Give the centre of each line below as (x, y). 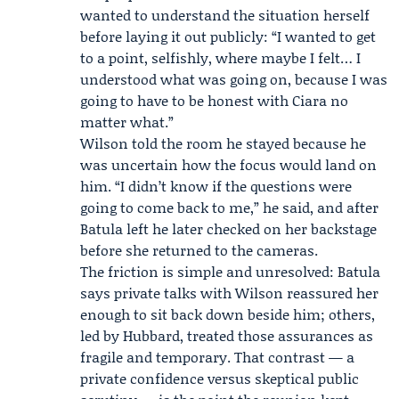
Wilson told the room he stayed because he (223, 143)
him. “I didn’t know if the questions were (216, 186)
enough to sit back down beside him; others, (228, 314)
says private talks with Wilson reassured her (229, 293)
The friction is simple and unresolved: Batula (230, 271)
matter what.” (127, 122)
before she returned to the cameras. (199, 250)
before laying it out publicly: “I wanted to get (228, 36)
